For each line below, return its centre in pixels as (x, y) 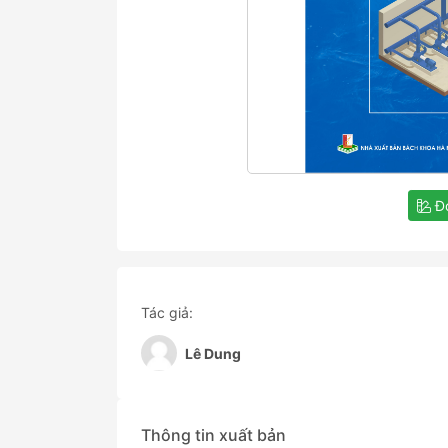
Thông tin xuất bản (213, 435)
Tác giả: (167, 312)
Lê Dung (213, 353)
